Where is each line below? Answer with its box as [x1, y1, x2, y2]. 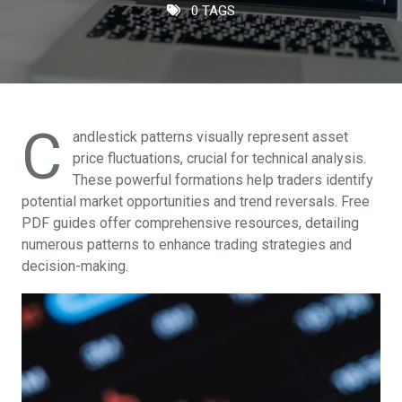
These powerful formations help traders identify [73, 171, 373, 188]
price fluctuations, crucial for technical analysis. [73, 150, 366, 167]
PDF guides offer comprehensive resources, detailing [22, 214, 359, 232]
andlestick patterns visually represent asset [73, 128, 348, 145]
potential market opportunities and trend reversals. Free [22, 193, 370, 210]
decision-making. [22, 258, 128, 275]
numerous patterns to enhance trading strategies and [22, 236, 352, 253]
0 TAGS [188, 3, 235, 19]
